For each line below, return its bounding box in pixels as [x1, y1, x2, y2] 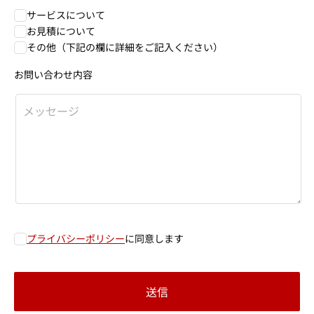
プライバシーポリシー [27, 231, 125, 245]
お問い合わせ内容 [14, 67, 93, 81]
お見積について [27, 24, 95, 38]
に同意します [125, 231, 184, 245]
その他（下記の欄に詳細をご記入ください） [27, 40, 223, 54]
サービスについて [27, 8, 105, 22]
